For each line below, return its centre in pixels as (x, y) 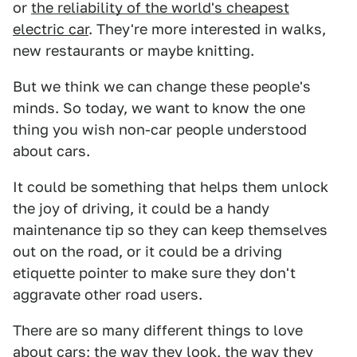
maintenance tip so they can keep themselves (170, 230)
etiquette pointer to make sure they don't (154, 273)
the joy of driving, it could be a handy (141, 209)
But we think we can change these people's (162, 87)
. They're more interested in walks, (207, 29)
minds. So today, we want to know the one (159, 108)
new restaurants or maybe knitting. (133, 51)
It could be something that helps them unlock (171, 187)
